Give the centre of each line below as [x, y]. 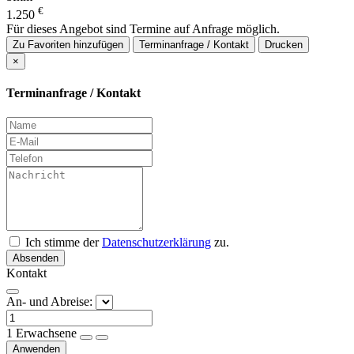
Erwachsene [48, 333]
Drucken [284, 44]
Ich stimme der [62, 243]
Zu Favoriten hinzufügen [68, 44]
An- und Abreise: [51, 302]
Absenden [36, 258]
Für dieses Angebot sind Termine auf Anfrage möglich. [143, 28]
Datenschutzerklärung [156, 243]
